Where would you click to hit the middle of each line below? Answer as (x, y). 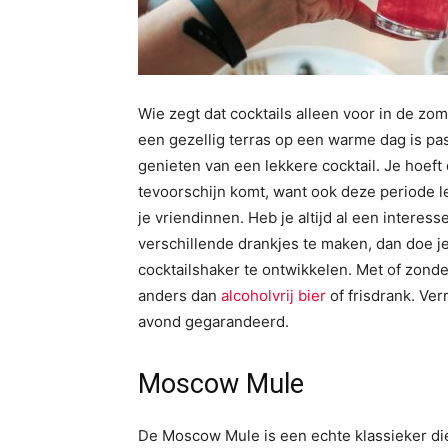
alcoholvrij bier (273, 295)
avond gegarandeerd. (213, 321)
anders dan (179, 295)
